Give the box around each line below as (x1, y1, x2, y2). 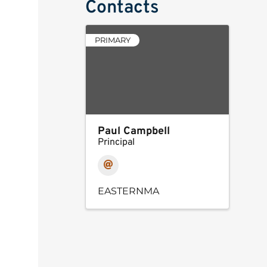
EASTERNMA (98, 185, 159, 197)
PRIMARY (95, 35, 131, 45)
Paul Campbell (98, 124, 170, 138)
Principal (98, 136, 135, 148)
